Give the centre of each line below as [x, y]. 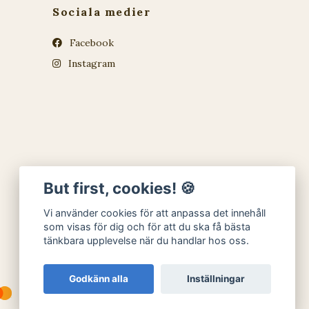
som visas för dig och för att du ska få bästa [147, 227]
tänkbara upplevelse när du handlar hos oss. [147, 241]
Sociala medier [102, 12]
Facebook [90, 43]
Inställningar [216, 279]
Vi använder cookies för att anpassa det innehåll [155, 213]
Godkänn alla [99, 279]
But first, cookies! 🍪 [120, 188]
